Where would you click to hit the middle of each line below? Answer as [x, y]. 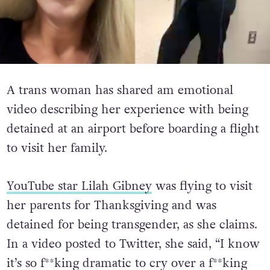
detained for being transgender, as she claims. [132, 224]
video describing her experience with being [127, 110]
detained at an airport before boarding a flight [133, 129]
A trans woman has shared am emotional [120, 90]
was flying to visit [202, 186]
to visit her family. [57, 148]
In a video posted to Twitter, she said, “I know [133, 243]
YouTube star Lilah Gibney [79, 186]
